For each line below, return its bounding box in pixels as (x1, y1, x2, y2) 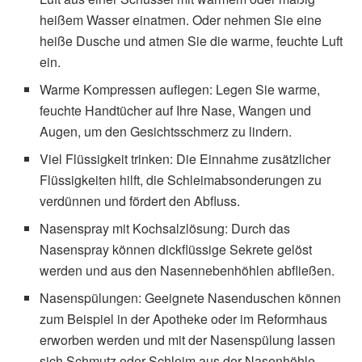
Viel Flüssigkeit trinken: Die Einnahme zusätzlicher (40, 149, 331, 169)
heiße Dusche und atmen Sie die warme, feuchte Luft (40, 32, 343, 51)
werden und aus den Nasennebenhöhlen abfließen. (40, 261, 335, 280)
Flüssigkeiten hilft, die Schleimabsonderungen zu (40, 170, 322, 190)
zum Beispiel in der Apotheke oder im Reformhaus (40, 309, 328, 329)
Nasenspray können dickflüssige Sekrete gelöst (40, 240, 313, 259)
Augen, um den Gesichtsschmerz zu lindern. (40, 122, 293, 141)
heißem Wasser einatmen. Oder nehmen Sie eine (40, 11, 322, 30)
